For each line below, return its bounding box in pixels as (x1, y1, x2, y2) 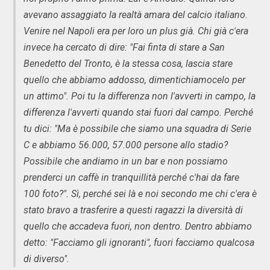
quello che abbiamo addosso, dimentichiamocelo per (24, 74, 245, 86)
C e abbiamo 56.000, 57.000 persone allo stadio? (24, 139, 228, 151)
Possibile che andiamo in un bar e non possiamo (24, 155, 228, 167)
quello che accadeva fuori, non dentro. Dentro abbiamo (24, 220, 252, 232)
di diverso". (24, 253, 69, 265)
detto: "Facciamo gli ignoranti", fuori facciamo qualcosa (24, 236, 254, 248)
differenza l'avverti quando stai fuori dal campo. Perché (24, 106, 253, 118)
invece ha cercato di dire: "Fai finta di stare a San (24, 41, 225, 53)
